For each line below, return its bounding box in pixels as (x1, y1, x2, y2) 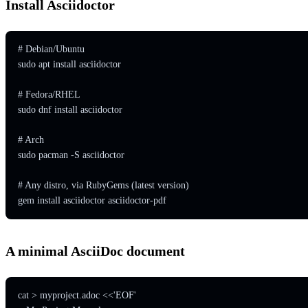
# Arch (17, 134, 44, 145)
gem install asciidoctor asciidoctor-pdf (17, 195, 166, 206)
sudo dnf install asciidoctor (17, 104, 122, 115)
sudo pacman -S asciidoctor (17, 149, 124, 160)
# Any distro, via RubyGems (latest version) (17, 179, 189, 190)
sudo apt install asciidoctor (17, 58, 121, 69)
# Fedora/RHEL (17, 89, 80, 100)
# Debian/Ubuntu (17, 43, 85, 54)
